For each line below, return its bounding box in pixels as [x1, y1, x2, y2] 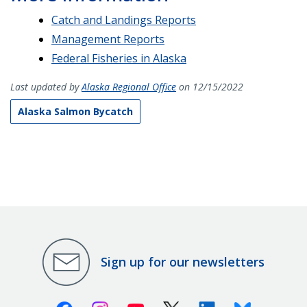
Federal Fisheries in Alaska [51, 50, 186, 66]
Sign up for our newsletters [101, 254, 265, 271]
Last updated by [10, 79, 82, 93]
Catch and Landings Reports [51, 12, 196, 27]
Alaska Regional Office [82, 79, 176, 93]
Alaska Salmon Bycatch [18, 104, 133, 118]
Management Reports [51, 31, 164, 47]
